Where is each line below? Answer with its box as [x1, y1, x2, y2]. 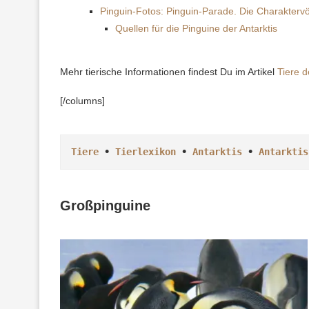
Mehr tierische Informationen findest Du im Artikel [60, 66, 277, 77]
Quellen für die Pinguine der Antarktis [115, 22, 277, 34]
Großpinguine [60, 197, 150, 213]
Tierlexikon [115, 146, 176, 157]
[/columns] [60, 94, 105, 106]
